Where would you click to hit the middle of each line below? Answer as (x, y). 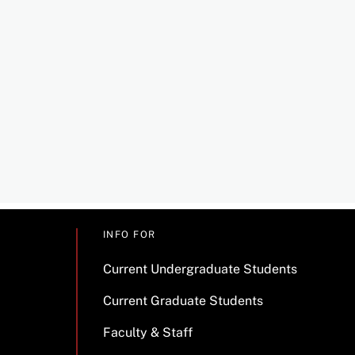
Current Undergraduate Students (200, 269)
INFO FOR (129, 235)
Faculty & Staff (147, 332)
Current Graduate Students (183, 301)
